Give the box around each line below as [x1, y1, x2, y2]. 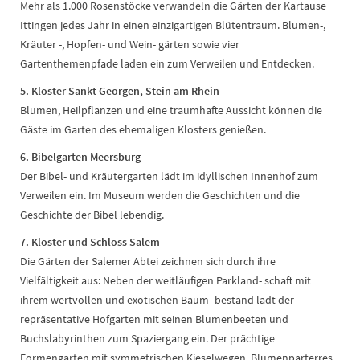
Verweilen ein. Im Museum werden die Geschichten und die [20, 188, 300, 203]
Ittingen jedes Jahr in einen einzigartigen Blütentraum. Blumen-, [20, 18, 325, 33]
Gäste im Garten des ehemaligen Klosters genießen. [20, 122, 266, 137]
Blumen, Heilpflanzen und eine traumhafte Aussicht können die [20, 103, 322, 118]
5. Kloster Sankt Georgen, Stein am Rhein [20, 84, 219, 99]
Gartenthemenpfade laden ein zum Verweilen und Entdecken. [20, 56, 314, 72]
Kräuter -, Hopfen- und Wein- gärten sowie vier [20, 37, 239, 52]
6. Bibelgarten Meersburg [20, 149, 141, 165]
